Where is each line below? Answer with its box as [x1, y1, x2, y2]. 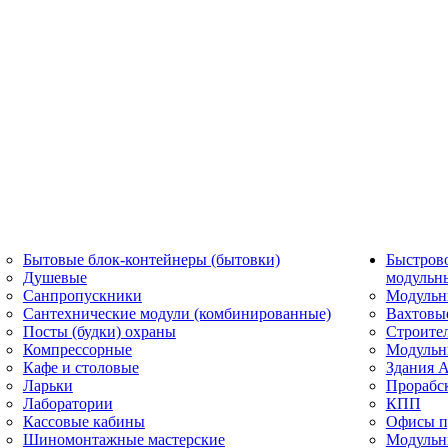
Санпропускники [22, 287, 142, 304]
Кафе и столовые [22, 359, 139, 376]
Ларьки [22, 377, 73, 394]
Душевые [22, 269, 87, 286]
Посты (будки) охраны [22, 323, 176, 340]
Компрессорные [22, 341, 132, 358]
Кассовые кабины [22, 413, 145, 430]
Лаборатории [22, 395, 113, 412]
